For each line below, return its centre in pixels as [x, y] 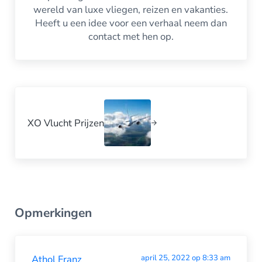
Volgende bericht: [52, 93]
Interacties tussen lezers [92, 192]
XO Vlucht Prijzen [66, 123]
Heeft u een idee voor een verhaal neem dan [131, 23]
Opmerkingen [53, 213]
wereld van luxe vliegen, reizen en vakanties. [131, 9]
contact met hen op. [131, 36]
